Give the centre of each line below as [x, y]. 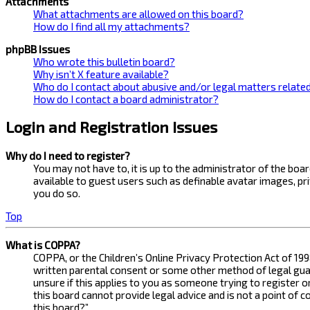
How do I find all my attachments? [111, 26]
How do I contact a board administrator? [126, 99]
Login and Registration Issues [111, 127]
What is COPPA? [43, 245]
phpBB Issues [38, 49]
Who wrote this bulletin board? [104, 61]
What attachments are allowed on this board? [138, 13]
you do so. [57, 193]
